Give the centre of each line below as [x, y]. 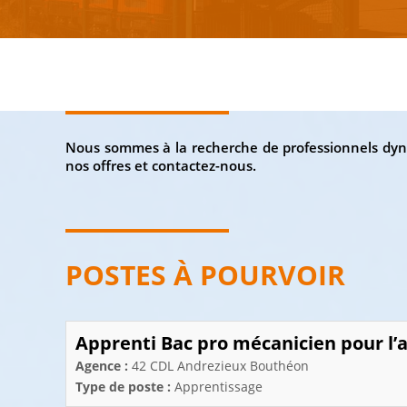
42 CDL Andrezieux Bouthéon [220, 366]
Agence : [104, 366]
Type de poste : [125, 387]
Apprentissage [218, 387]
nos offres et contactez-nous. [163, 165]
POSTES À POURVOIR [205, 275]
